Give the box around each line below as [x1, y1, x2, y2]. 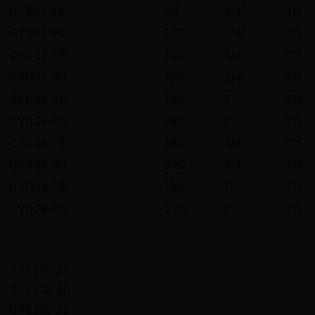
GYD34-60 [9, 113, 67, 128]
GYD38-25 [9, 179, 66, 193]
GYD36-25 [9, 135, 66, 150]
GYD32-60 [9, 70, 67, 84]
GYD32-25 [9, 47, 66, 62]
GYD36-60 [9, 157, 67, 172]
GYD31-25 [9, 3, 64, 18]
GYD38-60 [9, 201, 67, 216]
